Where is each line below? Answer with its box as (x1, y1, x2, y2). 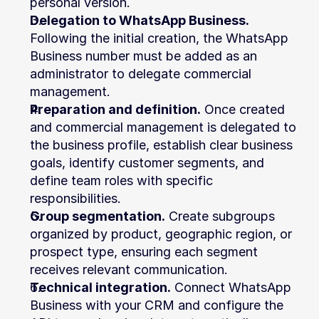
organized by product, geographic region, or (30, 226, 292, 241)
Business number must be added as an (30, 48, 257, 63)
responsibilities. (30, 191, 121, 206)
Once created (201, 102, 285, 117)
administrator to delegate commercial (30, 66, 251, 81)
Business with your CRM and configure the (30, 298, 283, 313)
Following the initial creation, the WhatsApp (30, 31, 288, 46)
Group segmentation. (30, 209, 165, 224)
